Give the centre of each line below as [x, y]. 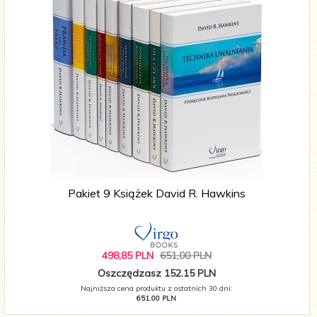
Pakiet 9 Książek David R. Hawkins [156, 194]
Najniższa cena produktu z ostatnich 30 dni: [156, 289]
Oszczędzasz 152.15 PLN [156, 273]
